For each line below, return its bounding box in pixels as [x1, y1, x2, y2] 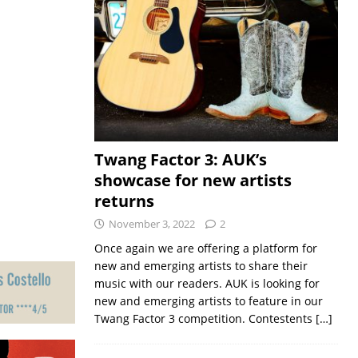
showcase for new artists [93, 169, 292, 191]
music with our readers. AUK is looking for [93, 275, 320, 291]
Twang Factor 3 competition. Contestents [93, 310, 316, 326]
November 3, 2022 [108, 216, 195, 231]
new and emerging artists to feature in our [93, 292, 323, 308]
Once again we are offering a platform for [93, 240, 317, 256]
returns [93, 189, 154, 212]
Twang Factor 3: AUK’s [93, 148, 267, 170]
